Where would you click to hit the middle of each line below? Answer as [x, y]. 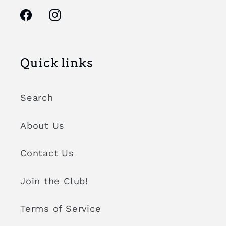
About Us [43, 126]
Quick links [57, 63]
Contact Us [47, 153]
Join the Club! [54, 181]
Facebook [41, 22]
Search [37, 98]
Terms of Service [61, 209]
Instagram [71, 22]
